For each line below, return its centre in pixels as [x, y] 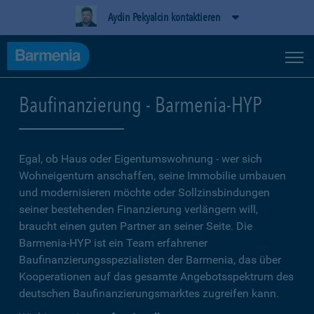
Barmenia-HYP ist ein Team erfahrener [113, 243]
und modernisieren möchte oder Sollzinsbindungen [144, 192]
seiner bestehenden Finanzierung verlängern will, [138, 209]
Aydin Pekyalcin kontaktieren [164, 17]
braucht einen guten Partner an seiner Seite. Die [136, 226]
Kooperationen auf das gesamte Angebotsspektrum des [156, 277]
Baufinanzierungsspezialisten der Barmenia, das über [150, 260]
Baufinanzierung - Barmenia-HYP [141, 104]
